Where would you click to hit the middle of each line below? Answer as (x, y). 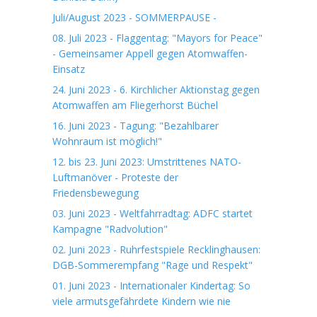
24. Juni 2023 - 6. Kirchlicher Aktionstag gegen (156, 90)
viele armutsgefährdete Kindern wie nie (142, 301)
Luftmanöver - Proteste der (115, 177)
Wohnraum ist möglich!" (107, 141)
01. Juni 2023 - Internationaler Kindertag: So (151, 286)
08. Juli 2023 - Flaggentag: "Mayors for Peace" (157, 38)
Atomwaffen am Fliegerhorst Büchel (135, 105)
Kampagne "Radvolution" (110, 229)
